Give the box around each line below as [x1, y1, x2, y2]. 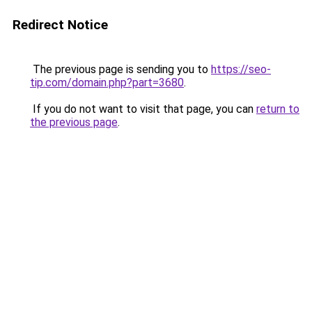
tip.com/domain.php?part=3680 [30, 76, 184, 89]
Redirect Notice [13, 17, 108, 33]
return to [256, 102, 299, 116]
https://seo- [211, 63, 271, 76]
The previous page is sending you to [30, 63, 211, 76]
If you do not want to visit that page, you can [30, 102, 256, 116]
